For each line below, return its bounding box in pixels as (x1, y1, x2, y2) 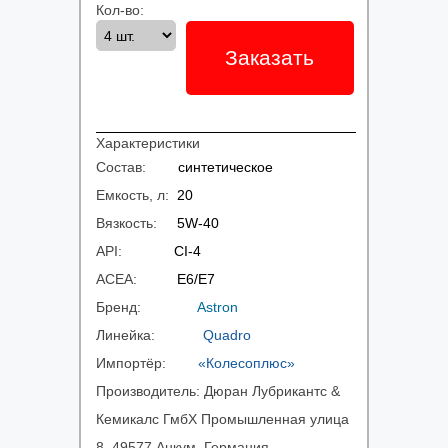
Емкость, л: (96, 187, 177, 203)
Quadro (203, 327, 251, 343)
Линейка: (96, 327, 203, 343)
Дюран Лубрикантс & (204, 383, 340, 399)
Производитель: (96, 383, 204, 399)
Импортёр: (96, 355, 198, 371)
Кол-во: (96, 2, 144, 18)
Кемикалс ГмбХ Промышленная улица (96, 411, 349, 427)
